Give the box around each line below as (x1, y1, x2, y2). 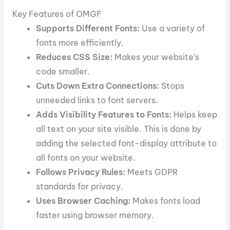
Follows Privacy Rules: (36, 167, 126, 178)
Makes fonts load (130, 196, 201, 206)
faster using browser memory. (36, 210, 155, 221)
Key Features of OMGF (12, 9, 102, 20)
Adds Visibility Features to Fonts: (36, 109, 172, 120)
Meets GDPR (125, 167, 179, 178)
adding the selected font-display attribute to (36, 138, 217, 149)
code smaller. (36, 66, 90, 77)
